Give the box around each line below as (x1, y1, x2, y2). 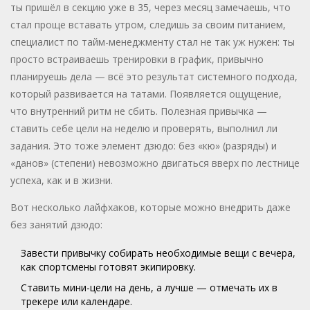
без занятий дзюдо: (10, 218, 102, 232)
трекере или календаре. (21, 295, 132, 309)
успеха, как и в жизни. (10, 174, 113, 188)
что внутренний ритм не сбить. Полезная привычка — (10, 104, 267, 118)
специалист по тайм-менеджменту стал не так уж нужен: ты (10, 35, 295, 49)
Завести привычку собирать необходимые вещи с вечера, (21, 246, 295, 260)
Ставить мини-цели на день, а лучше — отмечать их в (21, 281, 277, 295)
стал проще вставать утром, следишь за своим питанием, (10, 18, 286, 32)
